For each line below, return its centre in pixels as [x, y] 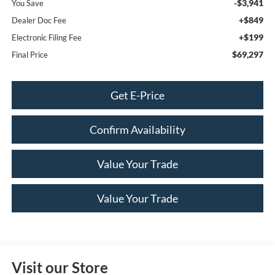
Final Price [29, 54]
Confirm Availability [137, 129]
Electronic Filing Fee [46, 37]
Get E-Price [137, 95]
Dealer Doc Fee [39, 20]
